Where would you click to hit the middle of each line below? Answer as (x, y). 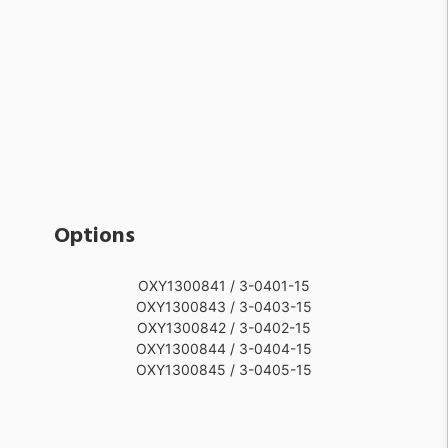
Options (94, 236)
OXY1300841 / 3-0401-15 (224, 285)
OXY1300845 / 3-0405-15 (224, 369)
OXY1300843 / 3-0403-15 (224, 306)
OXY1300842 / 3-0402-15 (224, 327)
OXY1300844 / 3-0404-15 (224, 348)
